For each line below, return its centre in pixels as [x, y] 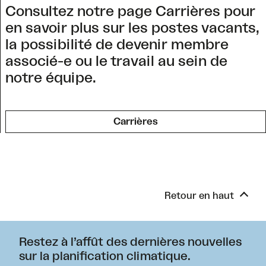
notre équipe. [51, 78]
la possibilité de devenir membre [117, 45]
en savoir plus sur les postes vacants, [132, 28]
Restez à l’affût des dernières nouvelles [130, 242]
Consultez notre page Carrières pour [130, 12]
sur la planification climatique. [105, 256]
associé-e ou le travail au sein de [116, 62]
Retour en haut [199, 196]
